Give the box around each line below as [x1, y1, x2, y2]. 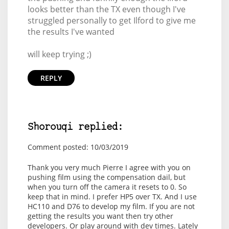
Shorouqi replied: [27, 123, 123, 133]
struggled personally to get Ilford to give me [27, 15, 196, 27]
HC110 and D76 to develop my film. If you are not [27, 201, 195, 212]
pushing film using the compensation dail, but [27, 172, 186, 182]
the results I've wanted [27, 26, 114, 38]
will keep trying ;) [27, 49, 91, 60]
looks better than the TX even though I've [27, 4, 186, 15]
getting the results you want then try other [27, 211, 173, 221]
